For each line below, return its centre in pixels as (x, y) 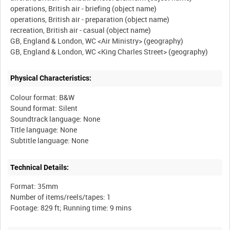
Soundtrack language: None (55, 119)
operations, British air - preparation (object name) (90, 19)
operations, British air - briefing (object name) (84, 8)
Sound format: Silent (44, 108)
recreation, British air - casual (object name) (81, 30)
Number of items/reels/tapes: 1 (61, 197)
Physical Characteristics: (51, 78)
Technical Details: (40, 167)
